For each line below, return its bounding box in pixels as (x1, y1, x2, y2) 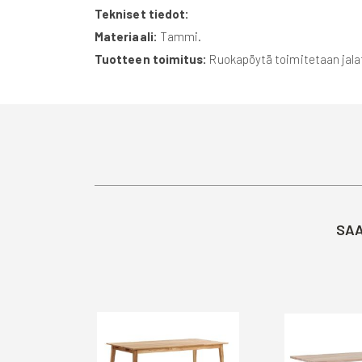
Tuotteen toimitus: (95, 51, 208, 66)
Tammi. (159, 28, 202, 44)
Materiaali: (95, 28, 160, 44)
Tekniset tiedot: (95, 6, 190, 21)
